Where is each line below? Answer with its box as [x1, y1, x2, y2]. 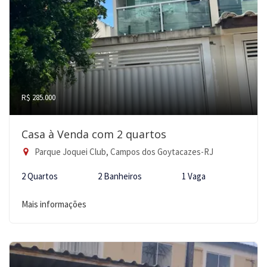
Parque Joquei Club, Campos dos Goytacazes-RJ [33, 146, 213, 157]
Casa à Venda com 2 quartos [21, 127, 166, 141]
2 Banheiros [98, 170, 142, 182]
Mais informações [21, 198, 86, 210]
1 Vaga [182, 170, 206, 182]
